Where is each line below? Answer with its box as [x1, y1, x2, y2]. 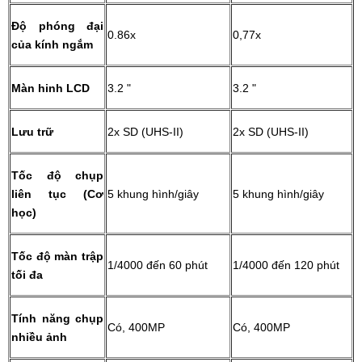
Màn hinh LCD [11, 82, 90, 95]
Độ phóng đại [11, 19, 103, 33]
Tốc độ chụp [11, 169, 103, 183]
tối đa [11, 268, 46, 282]
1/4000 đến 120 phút [233, 259, 339, 272]
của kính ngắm [11, 38, 93, 52]
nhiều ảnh [11, 330, 67, 344]
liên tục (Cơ [11, 187, 103, 201]
